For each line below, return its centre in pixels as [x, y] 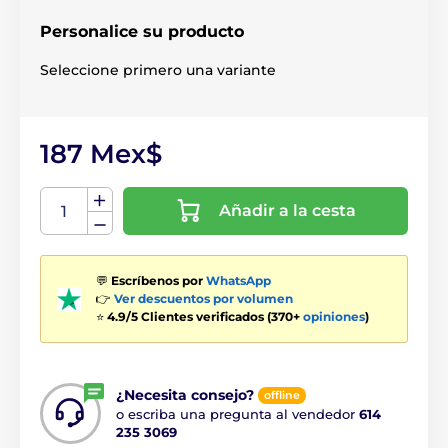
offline [282, 395]
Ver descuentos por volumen [203, 298]
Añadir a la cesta [287, 210]
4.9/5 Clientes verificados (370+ [205, 316]
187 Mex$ [101, 154]
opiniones [334, 316]
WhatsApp [238, 280]
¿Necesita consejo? [185, 394]
